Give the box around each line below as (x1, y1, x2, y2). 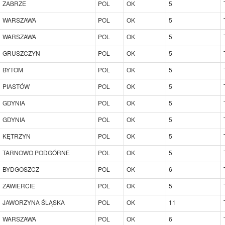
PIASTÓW (3, 81, 30, 90)
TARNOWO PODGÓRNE (3, 148, 70, 157)
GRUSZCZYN (3, 48, 40, 57)
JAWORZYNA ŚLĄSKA (3, 197, 65, 206)
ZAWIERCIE (3, 181, 35, 190)
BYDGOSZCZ (3, 164, 39, 173)
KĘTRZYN (3, 131, 31, 140)
